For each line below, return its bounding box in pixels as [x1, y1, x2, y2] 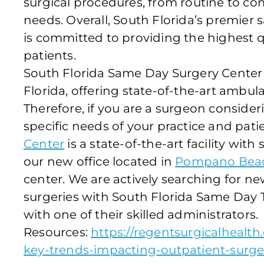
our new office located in [24, 154, 176, 169]
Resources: [24, 225, 91, 239]
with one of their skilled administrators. [24, 207, 259, 222]
